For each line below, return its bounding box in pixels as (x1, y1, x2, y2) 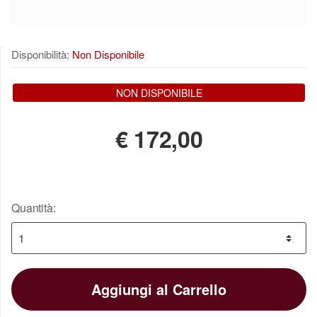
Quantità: (11, 200, 56, 217)
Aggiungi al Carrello (91, 279, 226, 300)
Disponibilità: (11, 46, 72, 62)
